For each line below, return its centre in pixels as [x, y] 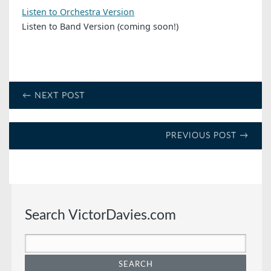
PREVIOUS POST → [207, 135]
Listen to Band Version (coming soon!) [100, 27]
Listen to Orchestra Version [78, 12]
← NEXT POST [54, 95]
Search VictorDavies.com [100, 216]
